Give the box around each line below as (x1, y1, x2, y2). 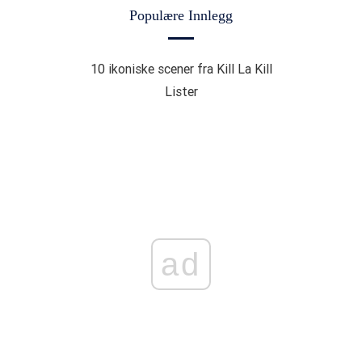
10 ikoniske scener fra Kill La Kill (90, 61, 272, 78)
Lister (164, 83, 198, 100)
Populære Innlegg (129, 7, 233, 24)
